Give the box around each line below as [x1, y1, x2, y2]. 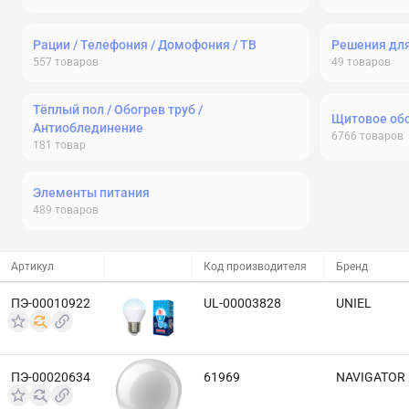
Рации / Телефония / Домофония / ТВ [33, 37, 257, 52]
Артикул [11, 260, 54, 273]
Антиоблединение [33, 121, 143, 135]
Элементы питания [33, 185, 150, 200]
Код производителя [204, 260, 307, 273]
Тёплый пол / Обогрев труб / [33, 102, 203, 117]
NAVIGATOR [336, 370, 405, 384]
